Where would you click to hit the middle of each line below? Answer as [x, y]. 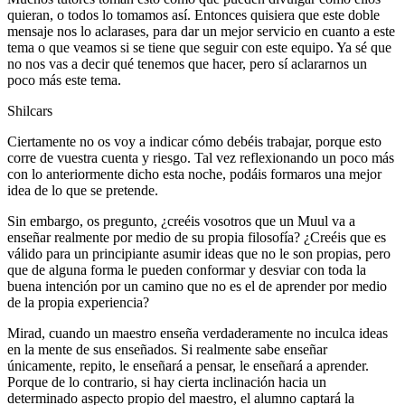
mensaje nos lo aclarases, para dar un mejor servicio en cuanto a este [201, 31]
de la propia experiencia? [78, 302]
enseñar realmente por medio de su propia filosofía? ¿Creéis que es [197, 237]
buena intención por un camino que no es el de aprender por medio [197, 286]
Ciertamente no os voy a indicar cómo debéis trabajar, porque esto [194, 141]
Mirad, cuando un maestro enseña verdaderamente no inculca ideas [198, 333]
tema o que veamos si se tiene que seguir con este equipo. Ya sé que [199, 47]
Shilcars [30, 110]
